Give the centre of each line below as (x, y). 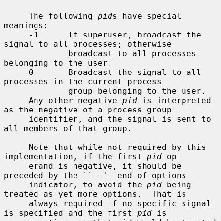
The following (63, 16)
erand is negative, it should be (16, 166)
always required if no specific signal (16, 203)
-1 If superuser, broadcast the (16, 35)
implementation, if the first (75, 156)
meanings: (26, 25)
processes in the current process (83, 81)
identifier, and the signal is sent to (16, 119)
